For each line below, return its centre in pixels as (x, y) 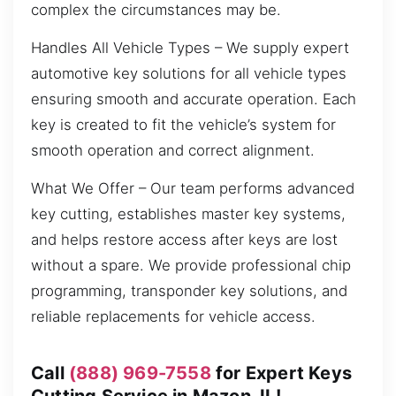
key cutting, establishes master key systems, (188, 214)
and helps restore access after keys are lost (184, 240)
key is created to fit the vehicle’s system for (183, 124)
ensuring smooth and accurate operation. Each (194, 99)
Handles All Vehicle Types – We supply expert (190, 47)
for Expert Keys (282, 373)
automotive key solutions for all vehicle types (189, 73)
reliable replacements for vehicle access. (173, 317)
